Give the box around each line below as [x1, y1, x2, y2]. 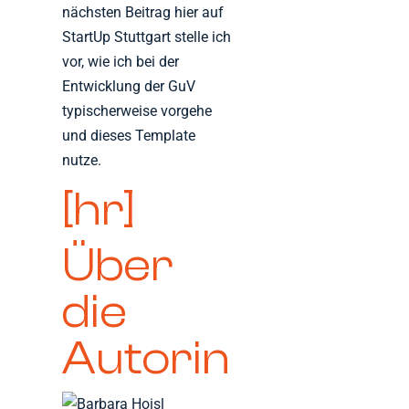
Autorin [62, 332, 231, 386]
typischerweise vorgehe [62, 102, 213, 121]
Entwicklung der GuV [62, 78, 196, 96]
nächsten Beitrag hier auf [62, 4, 225, 22]
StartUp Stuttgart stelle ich [62, 28, 232, 47]
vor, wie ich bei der [62, 53, 180, 71]
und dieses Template [62, 127, 196, 145]
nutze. [62, 152, 102, 170]
